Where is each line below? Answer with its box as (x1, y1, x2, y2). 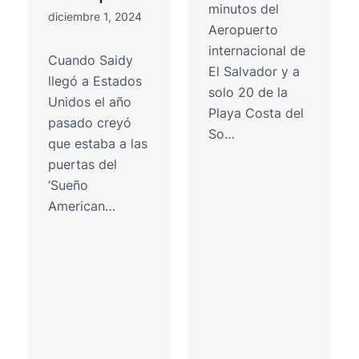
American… (48, 197, 115, 214)
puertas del (48, 155, 117, 172)
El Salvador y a (208, 63, 301, 79)
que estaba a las (48, 135, 147, 151)
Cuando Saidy (48, 51, 133, 68)
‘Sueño (48, 176, 88, 193)
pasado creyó (48, 114, 131, 131)
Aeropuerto (208, 21, 279, 38)
